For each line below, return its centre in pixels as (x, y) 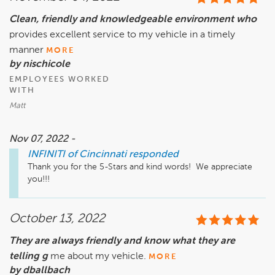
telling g (29, 257)
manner (26, 51)
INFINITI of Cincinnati (77, 155)
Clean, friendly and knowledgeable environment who (133, 20)
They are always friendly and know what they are (122, 242)
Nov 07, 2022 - (42, 140)
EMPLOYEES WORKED (60, 80)
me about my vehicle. (98, 257)
